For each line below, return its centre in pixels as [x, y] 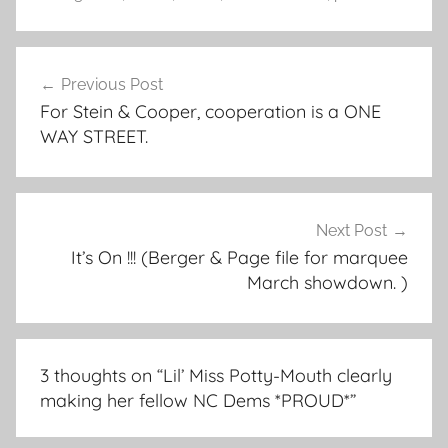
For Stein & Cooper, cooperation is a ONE [210, 112]
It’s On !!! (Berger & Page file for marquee [239, 258]
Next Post [351, 231]
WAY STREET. [94, 137]
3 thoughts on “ [101, 375]
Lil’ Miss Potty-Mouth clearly [277, 375]
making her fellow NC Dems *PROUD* [195, 400]
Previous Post [112, 85]
